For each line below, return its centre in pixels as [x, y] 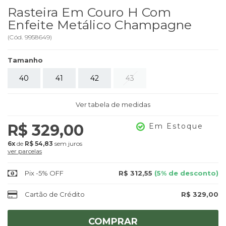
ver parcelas [25, 151]
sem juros [68, 144]
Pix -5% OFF [44, 173]
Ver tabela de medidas [113, 105]
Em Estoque [176, 126]
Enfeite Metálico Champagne [100, 25]
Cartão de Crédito [55, 194]
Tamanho [25, 60]
